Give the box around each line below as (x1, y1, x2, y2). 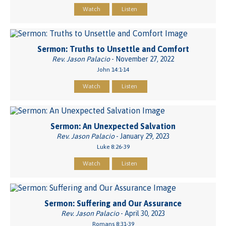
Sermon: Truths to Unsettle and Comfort (37, 44, 189, 54)
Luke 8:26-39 (96, 143, 130, 151)
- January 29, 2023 (115, 132, 169, 141)
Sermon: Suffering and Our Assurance (44, 198, 182, 208)
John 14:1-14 (97, 66, 129, 74)
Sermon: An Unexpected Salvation (50, 122, 176, 131)
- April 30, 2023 (119, 209, 165, 217)
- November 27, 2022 (110, 55, 174, 64)
